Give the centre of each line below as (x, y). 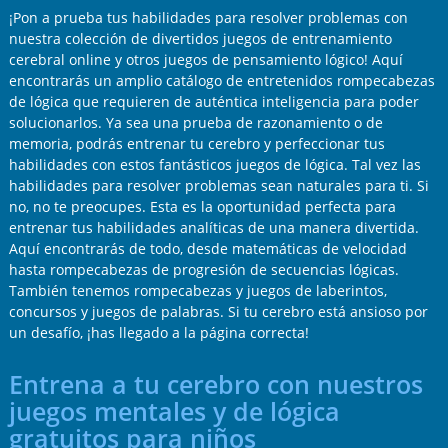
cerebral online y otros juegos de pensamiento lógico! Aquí (205, 60)
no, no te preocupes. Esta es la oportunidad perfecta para (202, 207)
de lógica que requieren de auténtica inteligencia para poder (213, 102)
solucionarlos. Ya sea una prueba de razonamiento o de (195, 123)
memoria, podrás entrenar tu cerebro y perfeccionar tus (196, 144)
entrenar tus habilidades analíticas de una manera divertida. (213, 228)
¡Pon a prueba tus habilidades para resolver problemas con (208, 18)
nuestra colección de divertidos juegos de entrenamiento (200, 39)
